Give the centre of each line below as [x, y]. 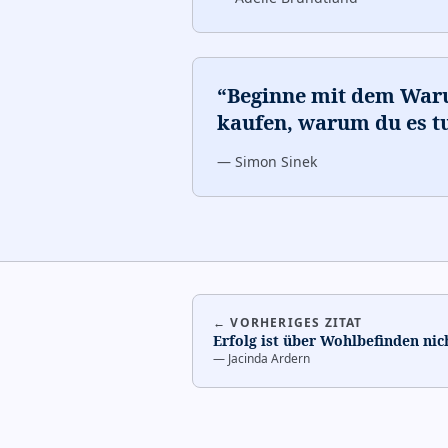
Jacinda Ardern [269, 358]
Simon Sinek [276, 161]
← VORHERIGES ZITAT [288, 322]
